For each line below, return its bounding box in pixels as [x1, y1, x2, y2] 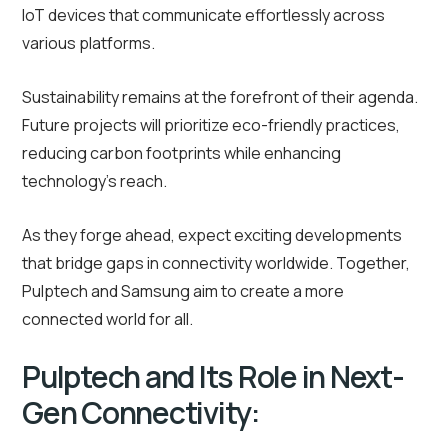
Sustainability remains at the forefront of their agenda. [22, 86, 418, 109]
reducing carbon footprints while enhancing [22, 142, 341, 165]
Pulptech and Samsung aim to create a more [22, 280, 344, 303]
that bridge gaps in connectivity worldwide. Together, [22, 252, 410, 275]
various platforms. [22, 32, 155, 55]
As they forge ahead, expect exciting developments [22, 224, 402, 247]
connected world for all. [22, 308, 193, 331]
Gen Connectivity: [22, 392, 260, 434]
